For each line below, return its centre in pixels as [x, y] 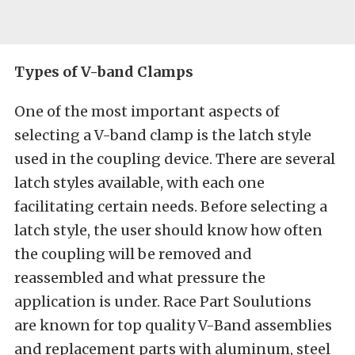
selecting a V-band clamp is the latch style [163, 135]
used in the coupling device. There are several [175, 159]
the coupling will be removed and [133, 254]
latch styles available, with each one [139, 183]
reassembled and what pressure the [140, 278]
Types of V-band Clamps [104, 72]
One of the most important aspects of [147, 111]
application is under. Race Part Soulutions [163, 302]
